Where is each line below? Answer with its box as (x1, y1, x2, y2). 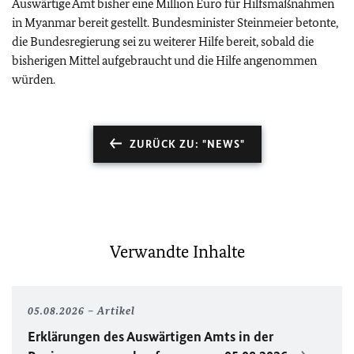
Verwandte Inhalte (109, 241, 245, 262)
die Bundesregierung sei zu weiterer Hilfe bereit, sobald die (12, 34, 314, 49)
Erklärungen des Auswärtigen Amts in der (28, 328, 273, 345)
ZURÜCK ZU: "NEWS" (129, 137, 245, 151)
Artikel (97, 304, 135, 318)
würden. (12, 72, 55, 87)
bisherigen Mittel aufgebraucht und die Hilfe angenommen (12, 53, 317, 68)
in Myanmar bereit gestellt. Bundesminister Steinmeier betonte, (12, 15, 338, 30)
